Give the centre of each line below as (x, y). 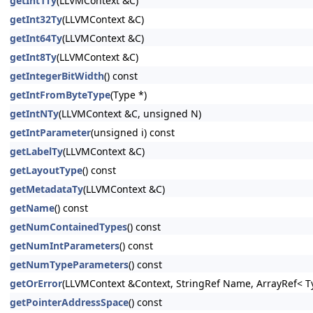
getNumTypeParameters (69, 264)
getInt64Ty (36, 38)
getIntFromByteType (60, 95)
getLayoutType (46, 170)
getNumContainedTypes (68, 227)
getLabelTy (36, 151)
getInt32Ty (36, 19)
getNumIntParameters (65, 246)
